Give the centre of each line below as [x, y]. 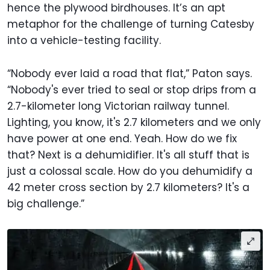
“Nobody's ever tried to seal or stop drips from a [132, 90]
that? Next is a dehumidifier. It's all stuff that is [128, 155]
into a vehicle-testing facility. [86, 41]
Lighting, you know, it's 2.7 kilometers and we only [134, 123]
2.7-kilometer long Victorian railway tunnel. [118, 106]
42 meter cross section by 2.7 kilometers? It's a [128, 188]
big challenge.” [46, 204]
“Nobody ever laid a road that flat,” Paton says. [130, 74]
